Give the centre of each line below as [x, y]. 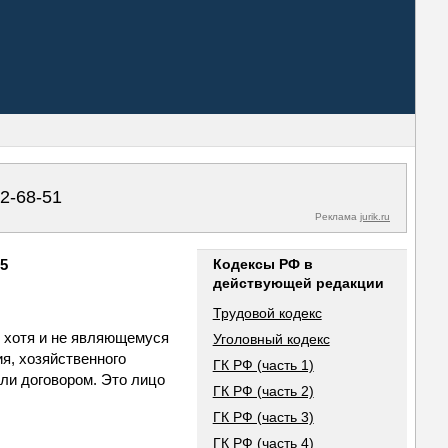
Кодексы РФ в [262, 264]
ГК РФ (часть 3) [263, 417]
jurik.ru [375, 216]
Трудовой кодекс [267, 313]
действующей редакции [298, 283]
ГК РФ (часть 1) [263, 365]
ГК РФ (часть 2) [263, 391]
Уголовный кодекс [271, 339]
